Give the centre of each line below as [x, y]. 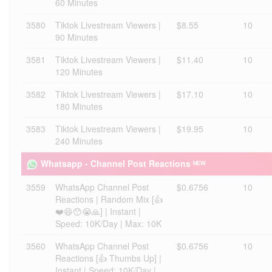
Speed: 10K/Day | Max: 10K [108, 223]
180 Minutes [79, 106]
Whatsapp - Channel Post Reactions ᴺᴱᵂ [123, 163]
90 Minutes [76, 37]
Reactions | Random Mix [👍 [109, 199]
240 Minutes [79, 141]
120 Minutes [79, 72]
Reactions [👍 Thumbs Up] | [108, 258]
